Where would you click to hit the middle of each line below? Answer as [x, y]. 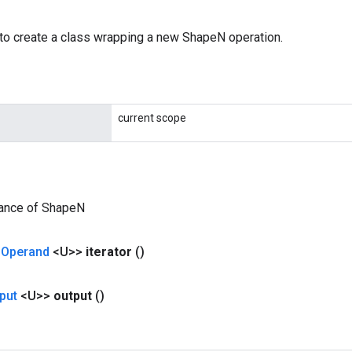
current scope [152, 118]
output [74, 296]
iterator [110, 252]
